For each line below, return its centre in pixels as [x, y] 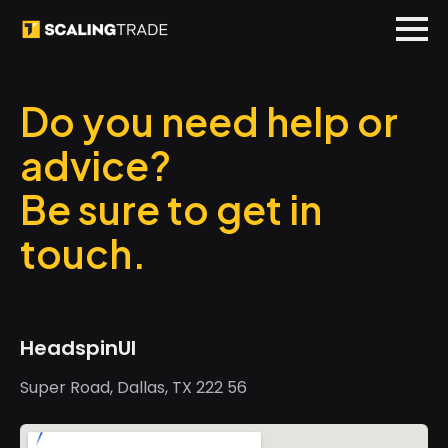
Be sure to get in [171, 209]
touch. [83, 253]
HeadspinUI [78, 348]
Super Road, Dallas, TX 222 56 [133, 387]
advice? [95, 165]
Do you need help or [209, 121]
